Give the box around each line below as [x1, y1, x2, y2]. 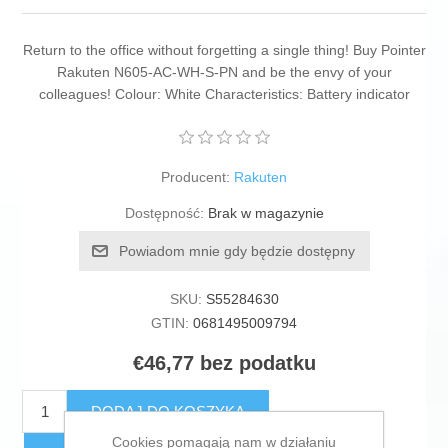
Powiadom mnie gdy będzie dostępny [118, 243, 355, 260]
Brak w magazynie [207, 205, 324, 222]
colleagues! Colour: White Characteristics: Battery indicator [38, 86, 410, 103]
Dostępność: [124, 205, 204, 222]
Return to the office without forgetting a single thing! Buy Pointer [22, 42, 426, 59]
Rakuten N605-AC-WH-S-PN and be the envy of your [56, 64, 392, 81]
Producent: [161, 169, 230, 186]
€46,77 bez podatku [132, 352, 316, 375]
